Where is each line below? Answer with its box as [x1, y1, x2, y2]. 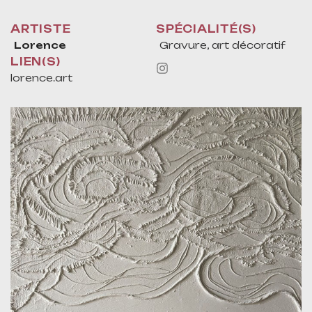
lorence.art [10, 72, 72, 84]
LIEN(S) [10, 55, 61, 68]
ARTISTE [10, 22, 71, 36]
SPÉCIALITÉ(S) [156, 22, 256, 36]
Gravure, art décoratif [159, 39, 286, 51]
